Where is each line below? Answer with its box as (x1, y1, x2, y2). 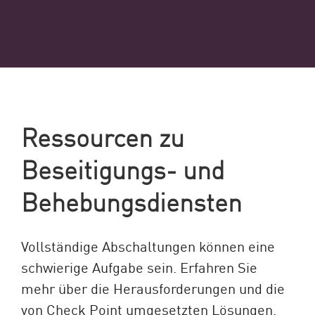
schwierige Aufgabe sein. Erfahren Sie (21, 256, 257, 276)
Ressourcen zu (21, 118, 184, 153)
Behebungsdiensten (21, 183, 242, 218)
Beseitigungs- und (21, 150, 224, 186)
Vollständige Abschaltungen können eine (21, 235, 275, 255)
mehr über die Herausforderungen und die (21, 277, 285, 297)
